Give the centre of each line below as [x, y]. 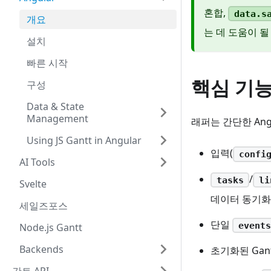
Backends [41, 249]
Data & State [55, 106]
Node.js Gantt [51, 227]
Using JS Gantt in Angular [84, 140]
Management [57, 119]
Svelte [33, 184]
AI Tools [37, 162]
